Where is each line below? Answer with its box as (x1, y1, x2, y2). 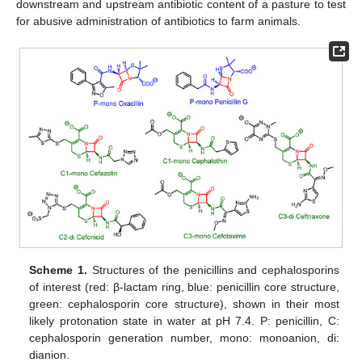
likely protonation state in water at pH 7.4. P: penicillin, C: (29, 314, 339, 327)
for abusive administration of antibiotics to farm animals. (16, 15, 301, 28)
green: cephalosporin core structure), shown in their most (29, 297, 339, 310)
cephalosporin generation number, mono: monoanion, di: (29, 330, 339, 344)
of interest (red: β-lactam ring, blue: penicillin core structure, (29, 280, 339, 293)
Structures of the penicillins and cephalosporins (86, 263, 339, 276)
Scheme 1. (29, 263, 87, 276)
